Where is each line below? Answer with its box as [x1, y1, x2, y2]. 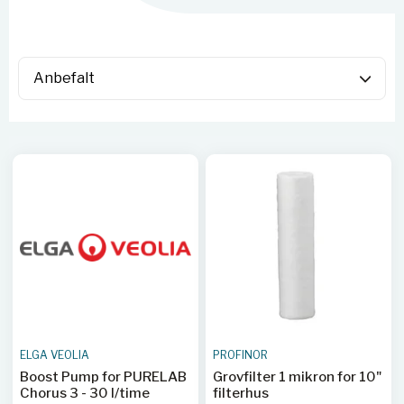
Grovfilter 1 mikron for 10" [213, 369, 381, 385]
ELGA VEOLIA [20, 348, 89, 362]
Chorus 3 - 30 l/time [20, 385, 150, 401]
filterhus [213, 385, 269, 401]
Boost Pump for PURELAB [20, 369, 187, 385]
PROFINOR [213, 348, 268, 362]
